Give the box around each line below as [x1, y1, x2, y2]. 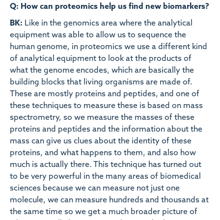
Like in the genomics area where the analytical [23, 20, 192, 28]
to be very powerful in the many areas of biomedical [10, 173, 201, 181]
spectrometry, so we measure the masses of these [10, 114, 194, 122]
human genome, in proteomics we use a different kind [10, 43, 207, 52]
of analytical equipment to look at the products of [10, 55, 192, 63]
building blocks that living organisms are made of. [10, 79, 192, 87]
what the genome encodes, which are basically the [10, 67, 194, 75]
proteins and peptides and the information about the [10, 126, 202, 134]
